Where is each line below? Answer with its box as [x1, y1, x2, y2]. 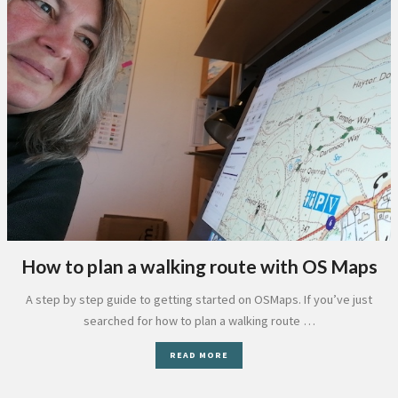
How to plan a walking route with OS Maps [20, 255, 378, 277]
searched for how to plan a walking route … [83, 313, 315, 329]
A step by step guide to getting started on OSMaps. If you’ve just [26, 291, 372, 307]
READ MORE [170, 349, 228, 361]
